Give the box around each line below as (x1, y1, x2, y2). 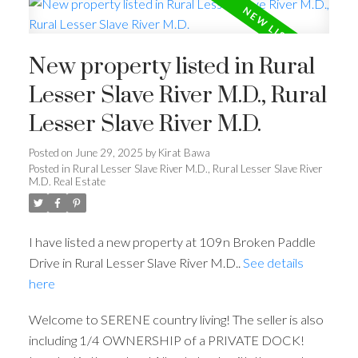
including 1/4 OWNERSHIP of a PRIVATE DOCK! (28, 332, 304, 348)
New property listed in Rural (28, 52, 315, 82)
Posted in (28, 161, 70, 175)
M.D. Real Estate (28, 174, 105, 188)
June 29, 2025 (74, 145, 143, 159)
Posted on (28, 145, 75, 159)
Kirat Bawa (157, 145, 210, 159)
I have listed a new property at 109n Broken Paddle (28, 233, 316, 249)
